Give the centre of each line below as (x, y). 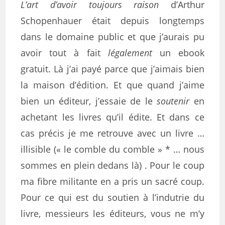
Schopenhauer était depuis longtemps (113, 21)
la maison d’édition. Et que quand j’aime (113, 85)
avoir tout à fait (64, 53)
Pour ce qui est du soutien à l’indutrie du (113, 197)
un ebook (178, 53)
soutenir (175, 101)
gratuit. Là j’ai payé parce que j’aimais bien (113, 69)
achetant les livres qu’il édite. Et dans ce (113, 117)
